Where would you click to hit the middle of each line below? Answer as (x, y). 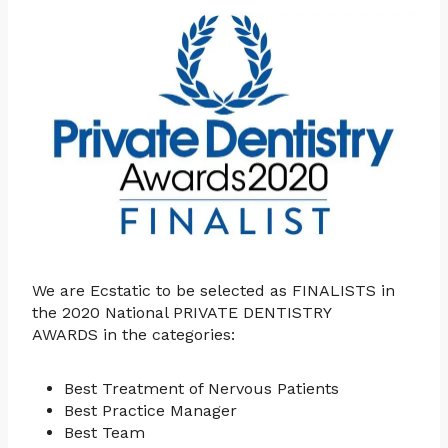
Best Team (104, 433)
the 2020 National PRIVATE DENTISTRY (181, 313)
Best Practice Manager (153, 411)
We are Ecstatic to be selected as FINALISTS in (213, 291)
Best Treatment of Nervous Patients (201, 389)
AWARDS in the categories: (133, 335)
